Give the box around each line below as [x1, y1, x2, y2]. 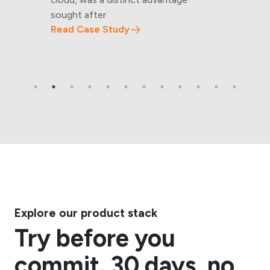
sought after [51, 8, 106, 20]
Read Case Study [51, 23, 130, 35]
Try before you [14, 223, 175, 253]
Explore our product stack [14, 206, 157, 220]
